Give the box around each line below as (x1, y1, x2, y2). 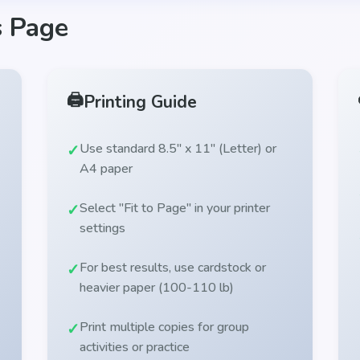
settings (79, 219, 125, 237)
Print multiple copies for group (79, 317, 249, 336)
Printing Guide (83, 91, 197, 113)
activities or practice (79, 337, 190, 356)
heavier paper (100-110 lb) (79, 278, 234, 297)
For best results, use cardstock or (79, 258, 266, 276)
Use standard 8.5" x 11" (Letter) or (79, 139, 276, 157)
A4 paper (79, 159, 133, 178)
